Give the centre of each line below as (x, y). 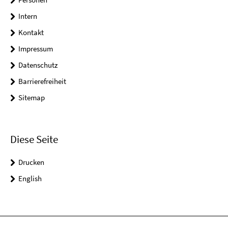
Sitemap (32, 97)
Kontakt (31, 32)
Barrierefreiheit (42, 81)
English (30, 179)
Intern (28, 16)
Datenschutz (38, 65)
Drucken (31, 162)
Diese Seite (34, 139)
